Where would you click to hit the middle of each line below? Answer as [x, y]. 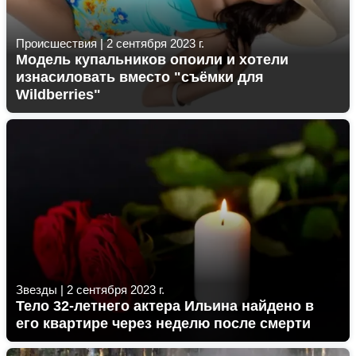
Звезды [37, 290]
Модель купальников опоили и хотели [152, 60]
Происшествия [56, 43]
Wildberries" [58, 95]
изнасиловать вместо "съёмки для [140, 77]
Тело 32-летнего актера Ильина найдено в [165, 306]
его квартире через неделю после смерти [163, 323]
